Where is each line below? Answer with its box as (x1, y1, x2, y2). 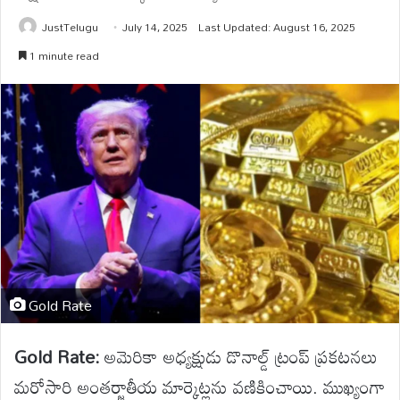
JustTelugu (42, 15, 98, 37)
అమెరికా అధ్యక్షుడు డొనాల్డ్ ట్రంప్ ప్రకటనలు (99, 338, 378, 375)
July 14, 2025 (122, 15, 187, 37)
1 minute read (27, 44, 99, 66)
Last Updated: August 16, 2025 (198, 15, 355, 37)
